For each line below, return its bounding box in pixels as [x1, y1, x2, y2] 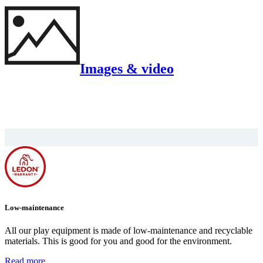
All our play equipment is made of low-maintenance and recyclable [5, 225, 252, 235]
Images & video [80, 61, 174, 77]
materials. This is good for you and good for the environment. [5, 235, 232, 246]
